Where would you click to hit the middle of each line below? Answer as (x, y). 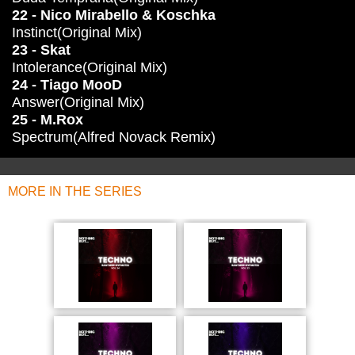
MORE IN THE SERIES (75, 191)
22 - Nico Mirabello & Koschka (114, 15)
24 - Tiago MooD (67, 85)
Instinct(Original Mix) (77, 32)
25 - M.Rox (48, 120)
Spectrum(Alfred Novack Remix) (114, 137)
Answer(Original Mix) (78, 102)
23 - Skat (41, 50)
